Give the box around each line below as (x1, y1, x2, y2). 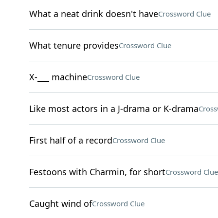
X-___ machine (29, 71, 87, 83)
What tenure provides (29, 39, 119, 51)
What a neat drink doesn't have (29, 8, 158, 19)
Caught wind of (29, 198, 92, 209)
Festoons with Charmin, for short (29, 166, 165, 178)
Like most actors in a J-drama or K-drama (29, 103, 199, 114)
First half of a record (29, 134, 112, 146)
